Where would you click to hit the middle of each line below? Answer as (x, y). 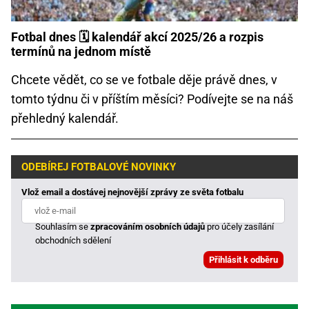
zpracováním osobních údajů (148, 227)
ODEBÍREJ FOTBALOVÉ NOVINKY (99, 167)
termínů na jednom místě (81, 52)
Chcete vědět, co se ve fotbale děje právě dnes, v (144, 80)
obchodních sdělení (73, 241)
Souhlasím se (63, 227)
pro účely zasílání (240, 227)
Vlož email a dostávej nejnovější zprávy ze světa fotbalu (132, 192)
